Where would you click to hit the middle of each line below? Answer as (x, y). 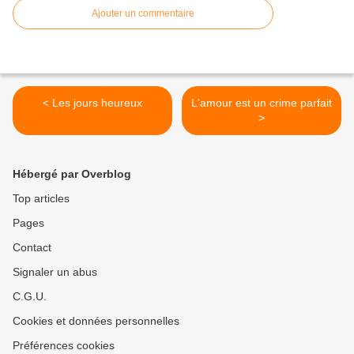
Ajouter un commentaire (143, 14)
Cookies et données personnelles (96, 321)
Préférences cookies (64, 346)
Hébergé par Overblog (72, 174)
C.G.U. (30, 297)
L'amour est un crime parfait (262, 103)
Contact (32, 248)
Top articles (41, 199)
